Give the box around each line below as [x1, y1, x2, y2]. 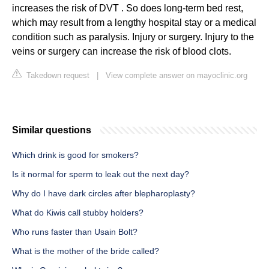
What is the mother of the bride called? [12, 246, 159, 256]
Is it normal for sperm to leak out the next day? [12, 169, 189, 180]
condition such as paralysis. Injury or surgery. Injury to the [12, 32, 254, 43]
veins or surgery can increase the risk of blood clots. [12, 46, 231, 57]
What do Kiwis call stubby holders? [12, 208, 144, 218]
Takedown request [24, 71, 89, 80]
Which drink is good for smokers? [12, 150, 139, 160]
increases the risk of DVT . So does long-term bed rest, [12, 3, 243, 14]
